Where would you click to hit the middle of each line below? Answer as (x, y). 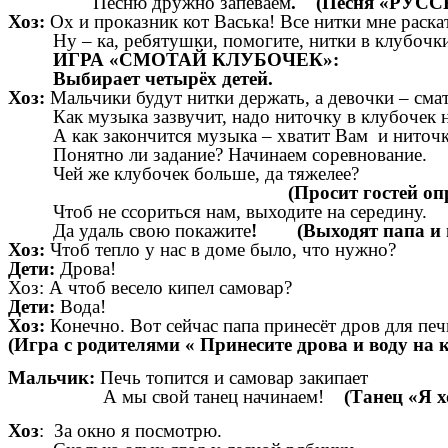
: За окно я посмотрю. (130, 430)
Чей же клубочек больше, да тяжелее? (183, 173)
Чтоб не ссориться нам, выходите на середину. (217, 211)
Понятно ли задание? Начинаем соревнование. (217, 154)
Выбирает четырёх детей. (140, 78)
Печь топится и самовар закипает (234, 378)
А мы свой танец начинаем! (176, 397)
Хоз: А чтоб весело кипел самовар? (150, 287)
